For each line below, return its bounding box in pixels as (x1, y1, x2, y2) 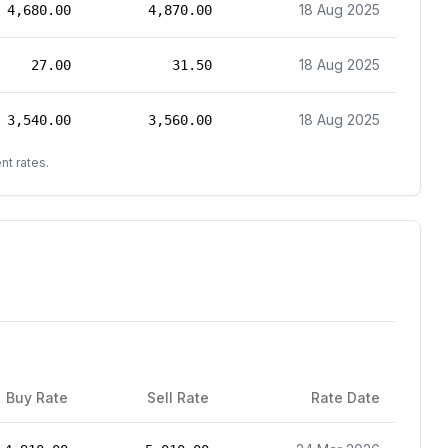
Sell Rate (147, 389, 209, 406)
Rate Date (311, 389, 380, 406)
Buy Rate (6, 389, 68, 406)
